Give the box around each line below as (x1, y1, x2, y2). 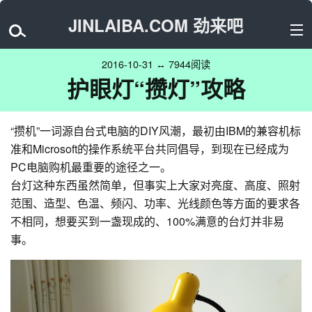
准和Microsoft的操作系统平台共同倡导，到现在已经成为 (10, 141, 289, 157)
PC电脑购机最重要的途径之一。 (10, 159, 171, 175)
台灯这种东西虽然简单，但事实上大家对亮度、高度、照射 (10, 177, 300, 193)
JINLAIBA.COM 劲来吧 (68, 13, 244, 37)
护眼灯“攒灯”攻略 (67, 72, 245, 104)
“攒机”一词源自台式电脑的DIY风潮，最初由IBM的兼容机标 (10, 123, 301, 139)
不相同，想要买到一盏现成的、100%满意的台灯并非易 (10, 213, 284, 229)
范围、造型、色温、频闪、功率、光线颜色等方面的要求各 (10, 195, 300, 211)
